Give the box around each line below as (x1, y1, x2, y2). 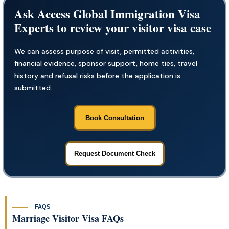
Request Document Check (74, 149, 155, 157)
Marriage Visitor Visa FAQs (12, 211, 124, 225)
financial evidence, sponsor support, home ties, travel (14, 58, 197, 68)
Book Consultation (85, 113, 144, 122)
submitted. (14, 83, 52, 93)
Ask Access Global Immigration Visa (14, 5, 200, 22)
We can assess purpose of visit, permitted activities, (14, 46, 194, 56)
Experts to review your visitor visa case (14, 18, 211, 36)
